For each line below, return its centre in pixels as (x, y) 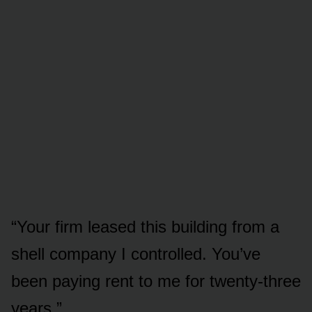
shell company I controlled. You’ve (136, 253)
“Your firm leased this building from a (145, 226)
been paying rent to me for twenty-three (156, 281)
